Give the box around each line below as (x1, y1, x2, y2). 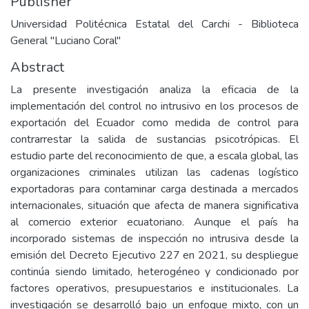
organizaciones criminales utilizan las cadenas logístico (10, 165, 299, 180)
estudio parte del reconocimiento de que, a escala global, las (10, 148, 299, 163)
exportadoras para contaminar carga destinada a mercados (10, 181, 299, 197)
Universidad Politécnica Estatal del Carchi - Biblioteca (10, 17, 299, 32)
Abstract (10, 58, 64, 77)
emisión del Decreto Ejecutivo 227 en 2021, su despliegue (10, 248, 299, 263)
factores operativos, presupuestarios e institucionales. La (10, 281, 299, 296)
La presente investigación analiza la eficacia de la (10, 82, 299, 97)
